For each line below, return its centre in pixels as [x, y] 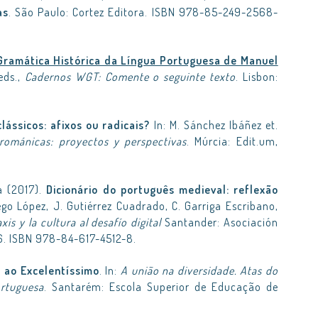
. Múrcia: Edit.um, [232, 141]
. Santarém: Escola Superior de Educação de [161, 287]
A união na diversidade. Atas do [199, 270]
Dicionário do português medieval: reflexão [162, 190]
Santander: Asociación [220, 222]
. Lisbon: [257, 77]
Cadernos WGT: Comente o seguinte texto [130, 77]
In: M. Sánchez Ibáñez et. [214, 125]
